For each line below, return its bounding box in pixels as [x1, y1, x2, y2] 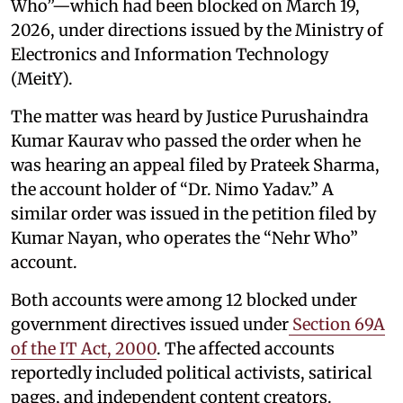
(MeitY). [11, 67, 73, 89]
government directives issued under [11, 313, 289, 335]
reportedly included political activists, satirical [11, 362, 372, 383]
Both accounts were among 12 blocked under [11, 289, 357, 310]
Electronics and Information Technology [11, 43, 328, 65]
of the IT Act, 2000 [11, 337, 157, 359]
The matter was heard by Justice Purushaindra [11, 105, 369, 127]
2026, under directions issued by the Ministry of [11, 19, 383, 40]
